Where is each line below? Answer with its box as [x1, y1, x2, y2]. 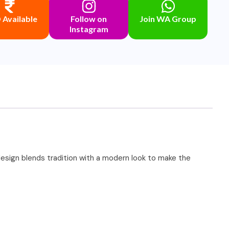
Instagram [69, 24, 108, 34]
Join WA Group [140, 13, 196, 24]
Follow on [71, 13, 107, 24]
